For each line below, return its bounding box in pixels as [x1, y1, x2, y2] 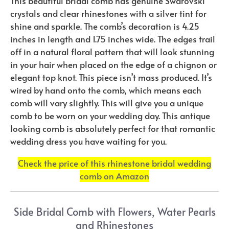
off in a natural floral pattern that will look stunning [10, 45, 214, 58]
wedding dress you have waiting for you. [10, 135, 167, 148]
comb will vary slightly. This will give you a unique [10, 97, 203, 109]
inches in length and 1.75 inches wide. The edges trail [10, 33, 215, 45]
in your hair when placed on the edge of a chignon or [10, 58, 217, 71]
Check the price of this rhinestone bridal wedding [18, 156, 211, 169]
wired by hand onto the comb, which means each [10, 84, 201, 97]
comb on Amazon [80, 169, 149, 182]
